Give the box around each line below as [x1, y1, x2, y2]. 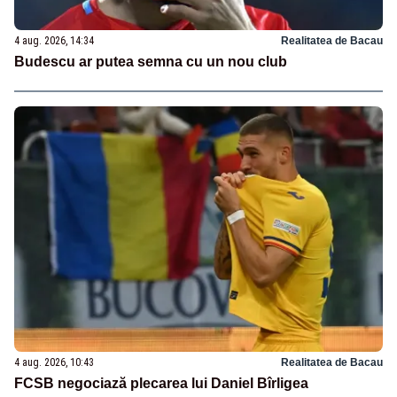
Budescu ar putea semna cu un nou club [14, 54, 287, 70]
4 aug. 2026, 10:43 [14, 356, 94, 370]
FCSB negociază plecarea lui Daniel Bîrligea [14, 376, 308, 392]
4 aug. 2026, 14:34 [14, 35, 94, 48]
